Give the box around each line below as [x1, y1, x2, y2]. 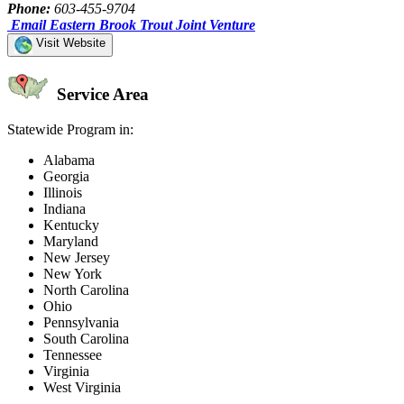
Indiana [43, 201, 86, 217]
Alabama [43, 152, 95, 169]
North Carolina [43, 282, 129, 298]
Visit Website [32, 35, 106, 50]
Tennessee [43, 347, 102, 363]
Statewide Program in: [7, 122, 133, 138]
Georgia [43, 169, 89, 185]
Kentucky [43, 217, 99, 234]
